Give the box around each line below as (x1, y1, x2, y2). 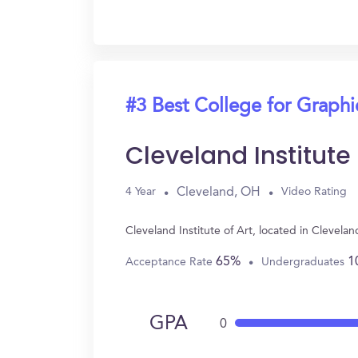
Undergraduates (261, 256, 348, 268)
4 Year (125, 186, 156, 197)
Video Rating (281, 186, 347, 197)
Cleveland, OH (177, 185, 261, 199)
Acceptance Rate (125, 256, 216, 268)
